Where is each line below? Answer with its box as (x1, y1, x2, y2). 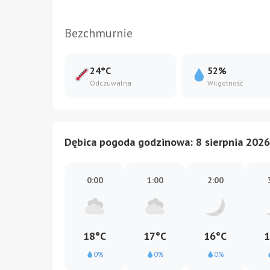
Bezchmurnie (64, 25, 133, 41)
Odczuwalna (90, 78, 132, 87)
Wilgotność (207, 78, 243, 87)
